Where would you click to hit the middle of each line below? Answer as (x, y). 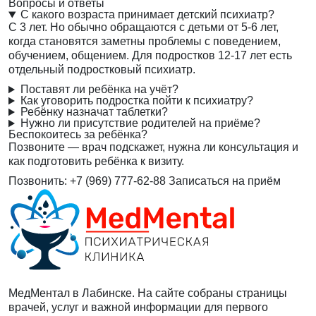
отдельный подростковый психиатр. (102, 70)
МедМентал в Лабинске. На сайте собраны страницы (148, 293)
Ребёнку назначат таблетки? (94, 112)
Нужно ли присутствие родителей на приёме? (140, 123)
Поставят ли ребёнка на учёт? (99, 90)
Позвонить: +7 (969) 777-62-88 (87, 181)
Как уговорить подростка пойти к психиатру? (136, 101)
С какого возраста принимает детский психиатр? (147, 15)
